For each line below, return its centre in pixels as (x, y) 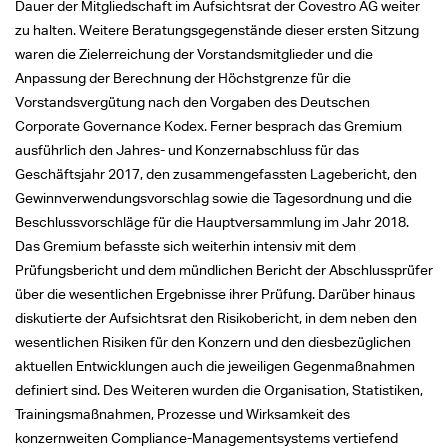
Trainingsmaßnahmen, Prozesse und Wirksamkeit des (182, 414)
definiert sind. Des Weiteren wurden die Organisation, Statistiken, (219, 390)
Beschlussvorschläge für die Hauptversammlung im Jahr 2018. (212, 222)
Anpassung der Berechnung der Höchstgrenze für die (183, 78)
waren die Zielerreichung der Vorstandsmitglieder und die (194, 54)
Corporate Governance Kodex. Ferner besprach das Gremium (208, 126)
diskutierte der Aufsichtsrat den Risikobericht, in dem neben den (216, 318)
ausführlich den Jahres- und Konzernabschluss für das (187, 150)
